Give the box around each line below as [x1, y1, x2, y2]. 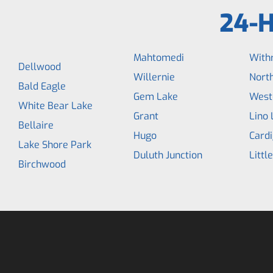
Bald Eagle [18, 80, 66, 93]
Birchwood [18, 158, 66, 171]
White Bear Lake [18, 99, 93, 112]
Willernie [133, 71, 175, 83]
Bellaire [18, 119, 54, 132]
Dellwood [18, 60, 61, 73]
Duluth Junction [133, 149, 203, 161]
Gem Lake [133, 90, 179, 103]
